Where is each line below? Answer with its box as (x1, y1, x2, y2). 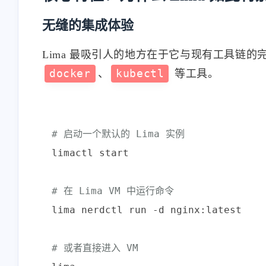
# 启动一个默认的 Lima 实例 (52, 128, 185, 140)
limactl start (52, 147, 129, 159)
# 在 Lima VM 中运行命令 (52, 185, 174, 197)
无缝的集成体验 (42, 17, 134, 33)
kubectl (116, 67, 164, 80)
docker (49, 67, 91, 80)
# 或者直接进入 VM (52, 242, 138, 254)
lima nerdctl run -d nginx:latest (52, 204, 242, 216)
